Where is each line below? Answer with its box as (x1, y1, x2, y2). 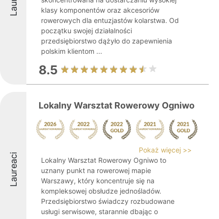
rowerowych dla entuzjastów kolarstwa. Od (41, 16, 179, 24)
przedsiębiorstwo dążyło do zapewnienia (41, 37, 172, 45)
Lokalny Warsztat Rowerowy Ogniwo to (41, 156, 166, 164)
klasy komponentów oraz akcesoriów (41, 6, 159, 14)
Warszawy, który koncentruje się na (41, 176, 154, 185)
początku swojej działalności (41, 26, 132, 35)
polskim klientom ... (41, 47, 102, 55)
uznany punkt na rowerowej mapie (41, 166, 151, 175)
